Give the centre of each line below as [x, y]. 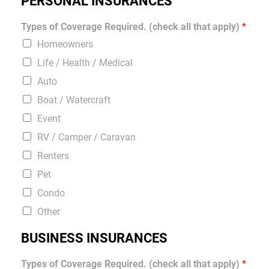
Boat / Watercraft [74, 100]
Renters [53, 156]
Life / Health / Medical [85, 62]
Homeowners [65, 44]
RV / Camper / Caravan [87, 137]
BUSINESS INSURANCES [95, 238]
